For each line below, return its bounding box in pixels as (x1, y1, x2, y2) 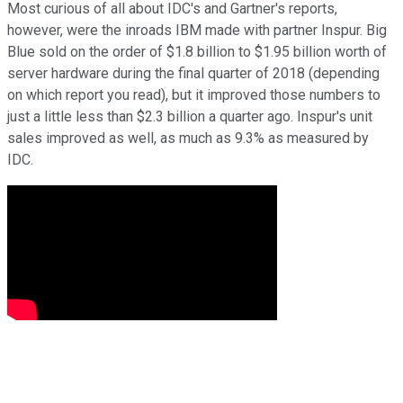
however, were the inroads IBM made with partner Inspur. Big (7, 21, 387, 39)
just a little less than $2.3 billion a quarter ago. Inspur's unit (7, 107, 372, 125)
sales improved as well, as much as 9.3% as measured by (7, 129, 369, 147)
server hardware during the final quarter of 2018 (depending (7, 64, 380, 82)
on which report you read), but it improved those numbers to (7, 85, 381, 103)
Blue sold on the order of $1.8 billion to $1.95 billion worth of (7, 42, 387, 60)
